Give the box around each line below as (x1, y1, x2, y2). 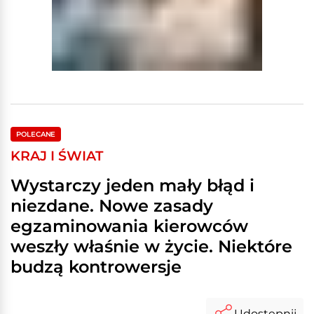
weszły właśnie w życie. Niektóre (11, 236, 292, 257)
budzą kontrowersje (11, 257, 182, 277)
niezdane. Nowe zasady (11, 196, 213, 216)
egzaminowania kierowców (11, 216, 248, 236)
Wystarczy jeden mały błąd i (11, 175, 254, 196)
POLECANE (16, 130, 56, 139)
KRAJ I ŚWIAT (11, 147, 103, 164)
